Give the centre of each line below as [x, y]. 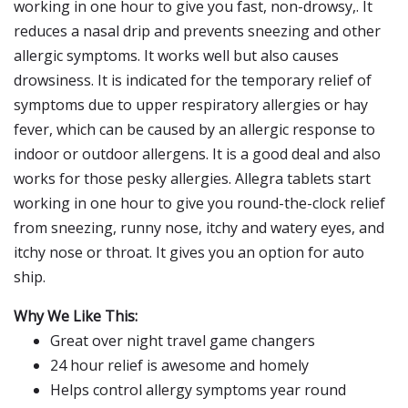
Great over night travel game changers [183, 341]
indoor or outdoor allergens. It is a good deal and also [197, 154]
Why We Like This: [76, 316]
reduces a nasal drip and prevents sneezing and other [197, 31]
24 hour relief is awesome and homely [179, 365]
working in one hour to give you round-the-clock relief [199, 203]
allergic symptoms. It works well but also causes [176, 56]
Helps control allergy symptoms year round [198, 390]
